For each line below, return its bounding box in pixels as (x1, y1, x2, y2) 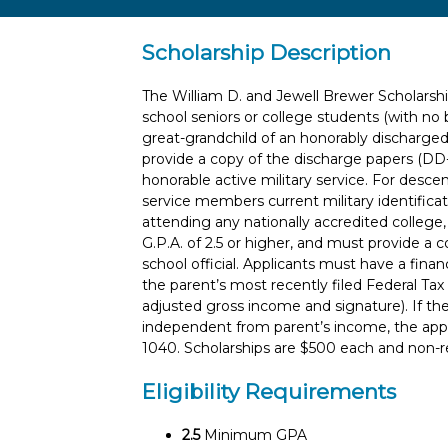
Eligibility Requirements (142, 379, 396, 405)
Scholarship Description (142, 40, 391, 66)
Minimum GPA (200, 425, 307, 444)
